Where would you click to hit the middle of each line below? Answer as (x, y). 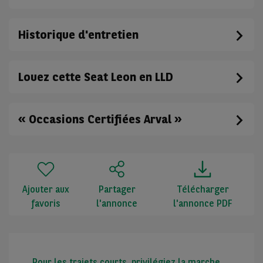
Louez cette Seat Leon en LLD (96, 77)
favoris (46, 204)
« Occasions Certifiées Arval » (100, 119)
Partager (117, 190)
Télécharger (203, 190)
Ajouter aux (46, 190)
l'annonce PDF (203, 204)
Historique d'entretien (78, 35)
